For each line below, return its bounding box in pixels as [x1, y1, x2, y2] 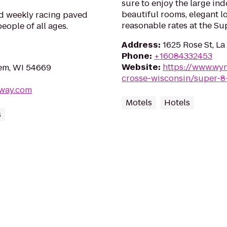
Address [122, 39, 158, 51]
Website [122, 61, 158, 73]
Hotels [164, 97, 190, 108]
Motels [126, 97, 152, 108]
